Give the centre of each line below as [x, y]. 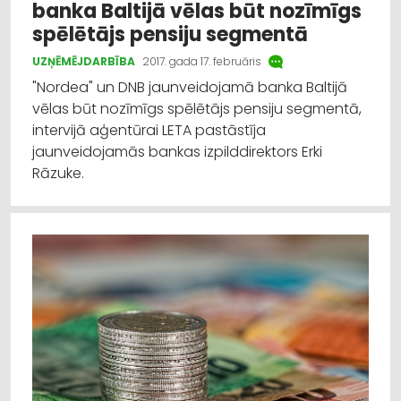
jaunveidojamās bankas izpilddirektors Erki [177, 152]
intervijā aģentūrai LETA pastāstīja [149, 131]
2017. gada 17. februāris [202, 62]
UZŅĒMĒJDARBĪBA [84, 62]
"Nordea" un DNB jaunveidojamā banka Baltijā [190, 88]
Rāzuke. [58, 174]
